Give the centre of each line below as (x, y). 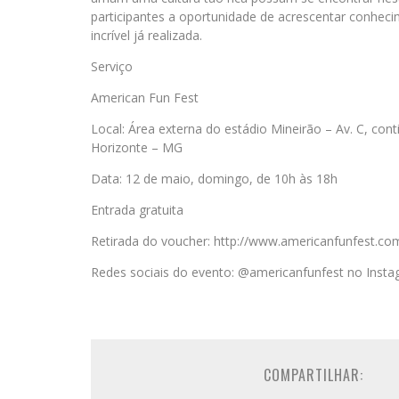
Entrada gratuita (137, 210)
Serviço (112, 66)
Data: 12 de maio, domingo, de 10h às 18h (214, 179)
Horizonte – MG (137, 147)
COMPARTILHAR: (313, 375)
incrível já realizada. (147, 35)
